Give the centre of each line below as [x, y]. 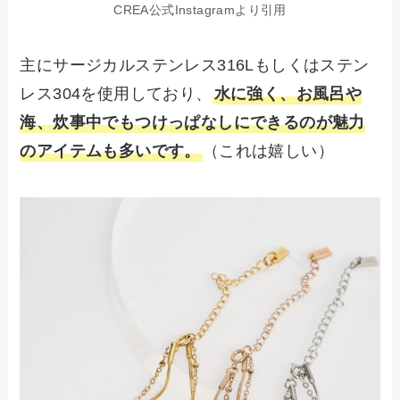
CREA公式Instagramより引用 [200, 10]
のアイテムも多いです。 [110, 151]
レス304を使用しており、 [116, 94]
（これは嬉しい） [268, 151]
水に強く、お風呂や [288, 94]
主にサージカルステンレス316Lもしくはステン [195, 66]
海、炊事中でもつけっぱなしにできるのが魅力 [192, 123]
